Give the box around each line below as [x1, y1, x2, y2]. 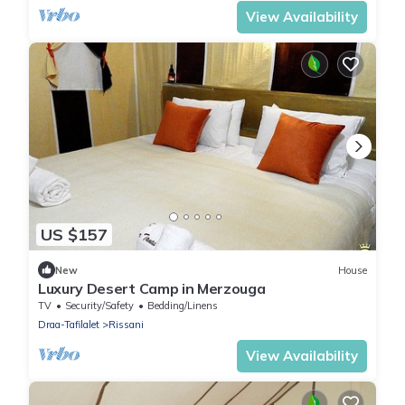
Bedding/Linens [147, 299, 218, 313]
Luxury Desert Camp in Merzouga [38, 279, 266, 298]
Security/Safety [65, 299, 134, 313]
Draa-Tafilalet [38, 318, 99, 332]
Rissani [108, 318, 144, 332]
